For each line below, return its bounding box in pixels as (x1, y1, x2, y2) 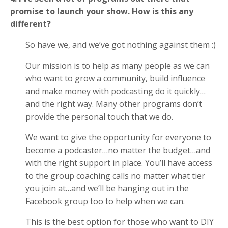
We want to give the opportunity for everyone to (25, 131, 211, 143)
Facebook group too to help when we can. (25, 195, 187, 207)
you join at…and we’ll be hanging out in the (25, 182, 189, 194)
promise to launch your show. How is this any (10, 5, 193, 17)
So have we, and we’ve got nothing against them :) (25, 39, 216, 50)
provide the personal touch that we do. (25, 110, 175, 122)
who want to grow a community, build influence (25, 72, 205, 84)
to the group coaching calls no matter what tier (25, 169, 205, 181)
